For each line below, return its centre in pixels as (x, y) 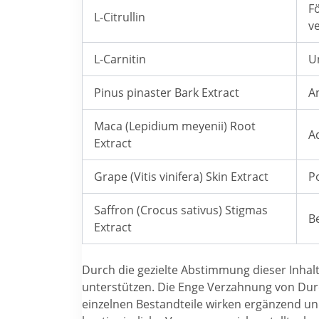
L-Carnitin (120, 59)
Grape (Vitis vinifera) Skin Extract (181, 176)
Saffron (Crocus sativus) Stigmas (181, 210)
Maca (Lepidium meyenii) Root (174, 126)
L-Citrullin (119, 17)
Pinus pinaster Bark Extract (166, 92)
